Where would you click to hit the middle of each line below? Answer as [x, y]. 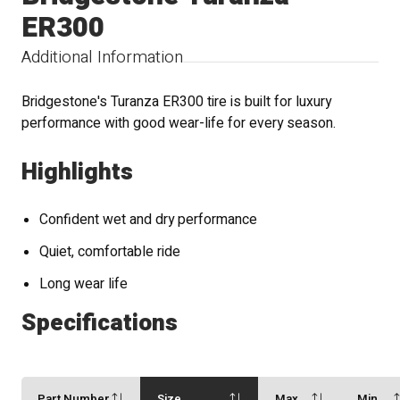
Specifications [100, 322]
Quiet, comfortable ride [110, 253]
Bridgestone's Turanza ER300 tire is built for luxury [177, 102]
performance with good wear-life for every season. [179, 123]
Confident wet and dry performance [149, 221]
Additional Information [103, 57]
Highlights [78, 172]
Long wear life [84, 285]
